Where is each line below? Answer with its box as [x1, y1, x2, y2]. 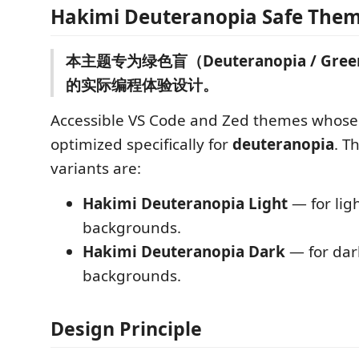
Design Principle [50, 315, 202, 341]
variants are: [50, 158, 141, 179]
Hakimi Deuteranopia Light [83, 193, 288, 214]
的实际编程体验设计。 [66, 75, 218, 95]
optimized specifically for [50, 134, 232, 155]
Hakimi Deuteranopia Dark [83, 241, 285, 262]
